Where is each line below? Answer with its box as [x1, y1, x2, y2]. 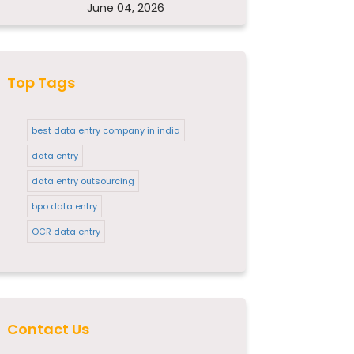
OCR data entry [32, 225, 101, 238]
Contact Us [7, 319, 90, 339]
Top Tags [7, 73, 76, 92]
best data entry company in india [32, 124, 181, 137]
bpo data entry [32, 200, 98, 213]
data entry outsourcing [32, 175, 135, 187]
